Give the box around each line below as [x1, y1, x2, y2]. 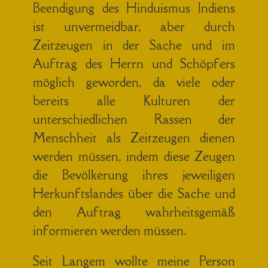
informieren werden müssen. [33, 222, 186, 239]
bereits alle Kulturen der [33, 92, 235, 109]
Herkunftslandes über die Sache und [33, 185, 235, 202]
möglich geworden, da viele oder [33, 74, 235, 90]
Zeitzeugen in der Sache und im [33, 36, 235, 53]
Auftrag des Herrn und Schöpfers [33, 55, 235, 72]
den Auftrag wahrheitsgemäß [33, 203, 235, 220]
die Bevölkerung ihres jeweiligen [33, 166, 235, 183]
